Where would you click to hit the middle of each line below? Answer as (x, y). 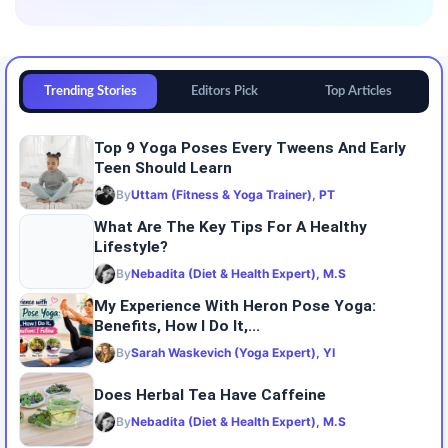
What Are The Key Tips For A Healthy (230, 227)
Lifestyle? (131, 247)
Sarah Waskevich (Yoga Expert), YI (233, 353)
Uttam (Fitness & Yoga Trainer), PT (233, 195)
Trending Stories (90, 90)
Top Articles (358, 90)
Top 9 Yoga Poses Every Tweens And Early (250, 148)
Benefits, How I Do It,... (177, 326)
